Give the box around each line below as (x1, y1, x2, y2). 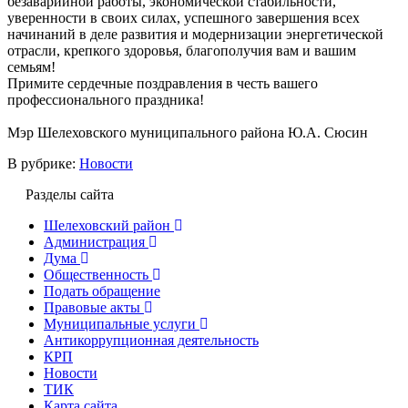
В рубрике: (7, 155, 79, 171)
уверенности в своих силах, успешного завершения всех (7, 9, 360, 25)
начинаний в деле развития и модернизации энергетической (7, 25, 383, 42)
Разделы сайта (25, 186, 114, 202)
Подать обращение (44, 282, 160, 299)
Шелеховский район (44, 217, 170, 233)
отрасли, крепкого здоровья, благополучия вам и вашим (7, 42, 356, 58)
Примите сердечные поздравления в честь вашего (7, 75, 318, 91)
